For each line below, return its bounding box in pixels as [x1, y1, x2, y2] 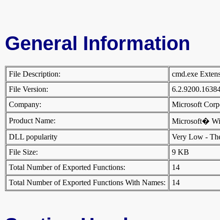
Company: [9, 100, 41, 109]
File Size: [9, 148, 38, 157]
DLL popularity [9, 133, 57, 141]
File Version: [9, 85, 48, 94]
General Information [5, 32, 190, 55]
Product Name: [9, 116, 55, 125]
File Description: [9, 70, 60, 79]
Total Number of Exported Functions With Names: [9, 178, 165, 187]
